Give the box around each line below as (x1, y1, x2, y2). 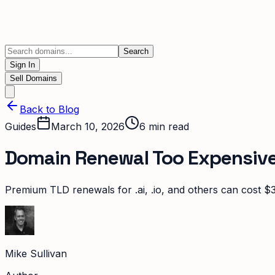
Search (123, 47, 149, 56)
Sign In (10, 60, 35, 69)
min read (145, 120, 189, 133)
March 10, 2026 (51, 120, 125, 133)
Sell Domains (10, 74, 57, 83)
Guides (5, 120, 36, 133)
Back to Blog (20, 103, 79, 115)
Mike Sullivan (5, 247, 67, 260)
